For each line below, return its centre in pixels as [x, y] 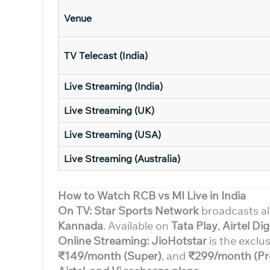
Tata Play [194, 226]
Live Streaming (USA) [112, 134]
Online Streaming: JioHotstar [132, 241]
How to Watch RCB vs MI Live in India [152, 196]
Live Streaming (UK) [109, 110]
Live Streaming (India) [113, 86]
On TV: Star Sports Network [128, 211]
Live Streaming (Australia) [122, 159]
